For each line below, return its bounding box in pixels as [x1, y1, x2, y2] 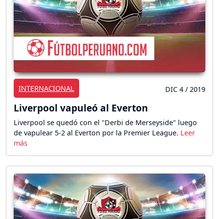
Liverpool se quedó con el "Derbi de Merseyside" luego [14, 118, 197, 128]
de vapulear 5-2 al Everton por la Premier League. [14, 128, 180, 138]
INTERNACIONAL [19, 84, 74, 93]
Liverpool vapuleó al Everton [14, 101, 148, 115]
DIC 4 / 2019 [165, 85, 205, 94]
